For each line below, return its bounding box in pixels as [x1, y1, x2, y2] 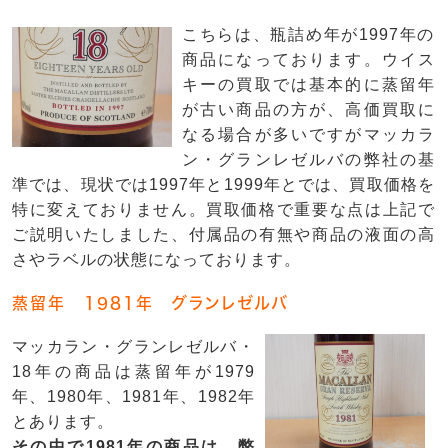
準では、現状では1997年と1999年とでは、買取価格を [12, 175, 435, 193]
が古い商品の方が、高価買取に [182, 100, 435, 118]
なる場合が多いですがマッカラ [182, 125, 435, 143]
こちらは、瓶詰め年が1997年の [182, 25, 435, 43]
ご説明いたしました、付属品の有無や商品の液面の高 [12, 225, 435, 243]
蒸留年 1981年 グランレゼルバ [12, 294, 289, 311]
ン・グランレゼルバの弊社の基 [182, 150, 435, 168]
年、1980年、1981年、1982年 [12, 387, 255, 405]
